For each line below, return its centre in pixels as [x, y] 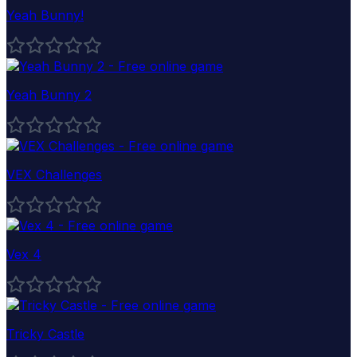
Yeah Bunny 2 [49, 94]
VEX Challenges [54, 174]
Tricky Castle [45, 333]
